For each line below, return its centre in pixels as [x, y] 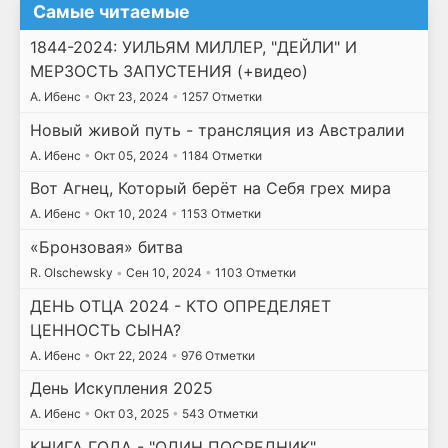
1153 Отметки [219, 214]
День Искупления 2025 [121, 388]
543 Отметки [218, 414]
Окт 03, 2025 [131, 414]
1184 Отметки [220, 155]
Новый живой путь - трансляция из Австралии [217, 129]
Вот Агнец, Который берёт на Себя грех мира [210, 188]
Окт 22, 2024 [130, 355]
